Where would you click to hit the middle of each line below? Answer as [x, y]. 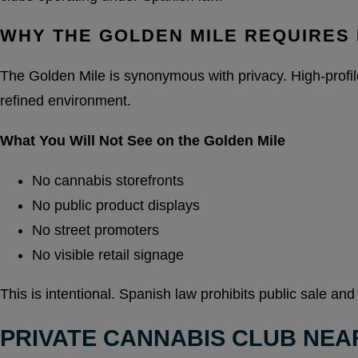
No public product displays [116, 205]
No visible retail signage [108, 255]
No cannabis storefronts [108, 180]
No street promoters [95, 230]
